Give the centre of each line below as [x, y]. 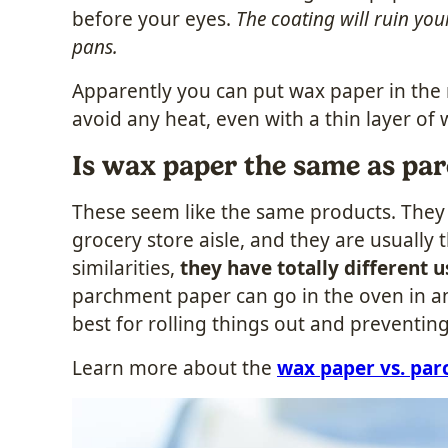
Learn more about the [174, 368]
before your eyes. [154, 19]
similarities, [126, 268]
